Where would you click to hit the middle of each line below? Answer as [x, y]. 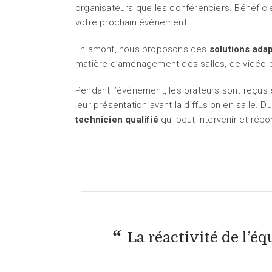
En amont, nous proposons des [142, 49]
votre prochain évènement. [132, 22]
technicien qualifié [117, 120]
